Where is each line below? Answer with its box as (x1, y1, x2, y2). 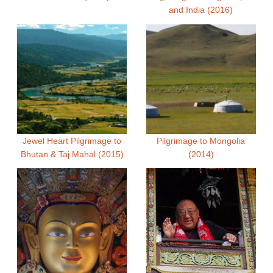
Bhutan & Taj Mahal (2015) (20, 149, 124, 159)
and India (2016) (169, 4, 233, 15)
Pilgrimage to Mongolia (157, 135, 246, 146)
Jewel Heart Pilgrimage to (23, 135, 122, 146)
